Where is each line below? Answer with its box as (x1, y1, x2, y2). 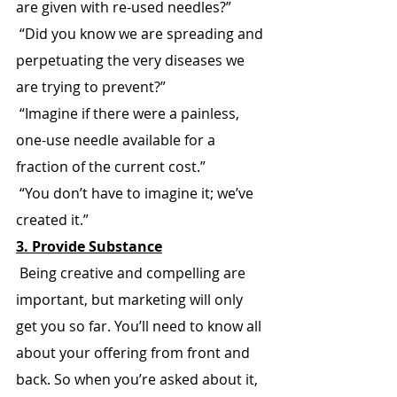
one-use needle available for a (16, 130, 219, 150)
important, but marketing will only (16, 290, 246, 309)
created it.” (16, 210, 89, 230)
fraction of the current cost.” (16, 157, 206, 176)
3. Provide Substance (16, 237, 162, 256)
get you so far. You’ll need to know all (16, 316, 265, 336)
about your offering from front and (16, 343, 253, 362)
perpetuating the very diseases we (16, 51, 248, 70)
